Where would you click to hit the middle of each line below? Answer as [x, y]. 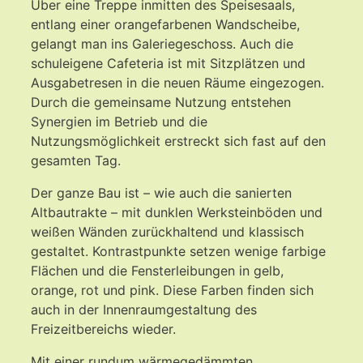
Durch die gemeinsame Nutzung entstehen [161, 102]
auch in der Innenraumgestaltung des [144, 309]
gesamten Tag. [76, 160]
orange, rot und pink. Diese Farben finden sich [172, 290]
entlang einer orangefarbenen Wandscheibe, [165, 24]
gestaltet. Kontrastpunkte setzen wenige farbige [178, 251]
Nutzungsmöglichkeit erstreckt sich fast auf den [178, 141]
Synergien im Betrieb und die [119, 121]
